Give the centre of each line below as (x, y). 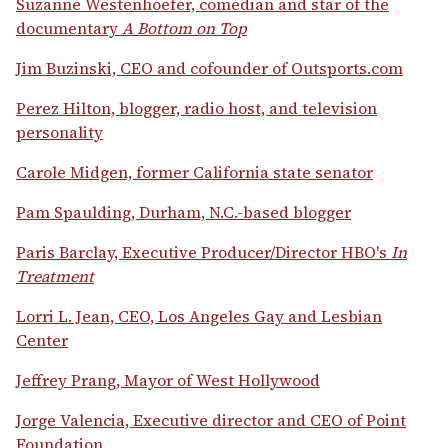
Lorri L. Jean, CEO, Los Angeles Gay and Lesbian (199, 316)
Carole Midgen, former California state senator (194, 172)
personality (59, 132)
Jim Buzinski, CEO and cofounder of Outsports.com (209, 68)
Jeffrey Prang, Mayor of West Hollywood (168, 380)
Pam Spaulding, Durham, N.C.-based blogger (183, 212)
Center (42, 340)
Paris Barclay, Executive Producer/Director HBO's (203, 252)
